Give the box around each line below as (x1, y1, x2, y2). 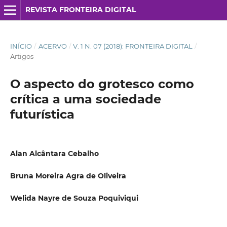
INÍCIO (10, 42, 32, 50)
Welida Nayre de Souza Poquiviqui (10, 194, 138, 203)
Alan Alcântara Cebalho (10, 148, 99, 158)
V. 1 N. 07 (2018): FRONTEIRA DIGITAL (73, 42, 193, 50)
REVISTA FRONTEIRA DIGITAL (25, 5, 136, 14)
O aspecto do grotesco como (10, 76, 194, 91)
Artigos (10, 52, 33, 60)
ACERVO (38, 42, 67, 50)
